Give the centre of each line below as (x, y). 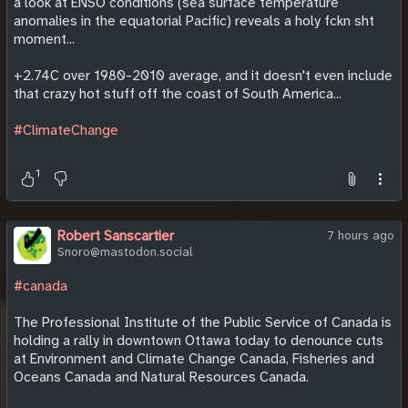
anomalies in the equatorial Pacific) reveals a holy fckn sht (194, 21)
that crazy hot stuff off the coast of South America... (178, 94)
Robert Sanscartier (115, 236)
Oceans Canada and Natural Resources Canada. (161, 377)
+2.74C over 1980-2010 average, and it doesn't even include (203, 76)
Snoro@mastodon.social (125, 252)
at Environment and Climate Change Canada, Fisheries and (194, 358)
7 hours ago (361, 236)
